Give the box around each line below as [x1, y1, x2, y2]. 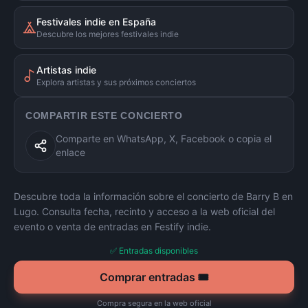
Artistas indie [36, 64, 96, 76]
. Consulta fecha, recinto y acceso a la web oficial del [36, 206, 275, 217]
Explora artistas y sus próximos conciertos [36, 77, 196, 87]
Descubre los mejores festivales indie [36, 29, 179, 39]
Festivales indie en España [36, 16, 156, 27]
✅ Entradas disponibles [110, 245, 198, 256]
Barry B [246, 190, 279, 202]
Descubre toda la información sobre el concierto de [14, 190, 246, 202]
